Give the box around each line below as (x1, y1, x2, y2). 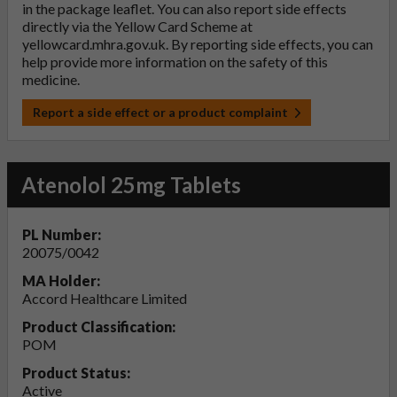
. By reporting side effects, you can (166, 35, 373, 53)
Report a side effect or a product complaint (33, 105, 288, 121)
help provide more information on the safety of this (22, 53, 328, 71)
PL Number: (22, 226, 101, 244)
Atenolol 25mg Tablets (21, 172, 241, 198)
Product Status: (22, 364, 130, 382)
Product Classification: (22, 318, 175, 336)
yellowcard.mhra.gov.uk (22, 35, 166, 53)
